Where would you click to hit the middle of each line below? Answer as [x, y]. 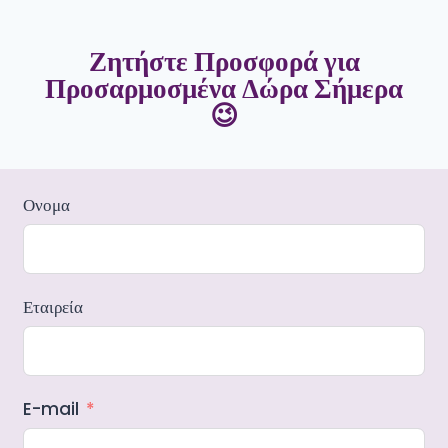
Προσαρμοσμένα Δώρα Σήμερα [224, 89]
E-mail [51, 409]
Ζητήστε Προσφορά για [224, 62]
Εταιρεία [53, 307]
